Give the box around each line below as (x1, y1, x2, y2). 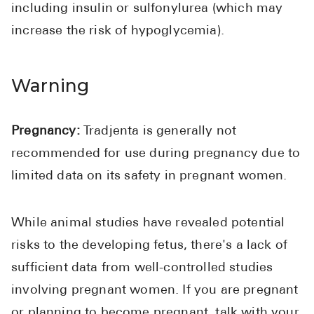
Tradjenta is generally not (83, 125, 237, 139)
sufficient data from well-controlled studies (11, 261, 273, 275)
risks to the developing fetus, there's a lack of (11, 239, 288, 253)
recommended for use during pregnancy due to (11, 147, 301, 161)
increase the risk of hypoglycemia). (11, 25, 224, 39)
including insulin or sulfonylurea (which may (11, 2, 283, 16)
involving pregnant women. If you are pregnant (11, 284, 299, 298)
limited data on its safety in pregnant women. (11, 170, 287, 184)
